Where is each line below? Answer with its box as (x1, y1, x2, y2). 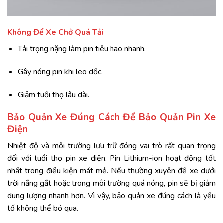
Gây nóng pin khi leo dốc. (17, 66, 103, 78)
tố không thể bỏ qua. (7, 203, 78, 214)
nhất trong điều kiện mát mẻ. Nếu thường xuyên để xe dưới (7, 165, 216, 177)
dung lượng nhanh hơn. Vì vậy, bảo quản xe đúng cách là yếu (7, 190, 216, 202)
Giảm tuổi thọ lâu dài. (17, 89, 89, 100)
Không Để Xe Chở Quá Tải (7, 27, 104, 38)
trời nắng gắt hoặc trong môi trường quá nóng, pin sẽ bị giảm (7, 178, 216, 189)
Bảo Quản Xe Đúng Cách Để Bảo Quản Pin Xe (7, 111, 216, 124)
